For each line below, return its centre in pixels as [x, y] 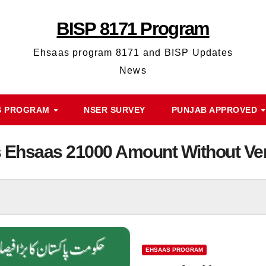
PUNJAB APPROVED [216, 110]
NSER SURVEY [115, 110]
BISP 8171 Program [133, 29]
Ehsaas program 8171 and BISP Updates [133, 53]
